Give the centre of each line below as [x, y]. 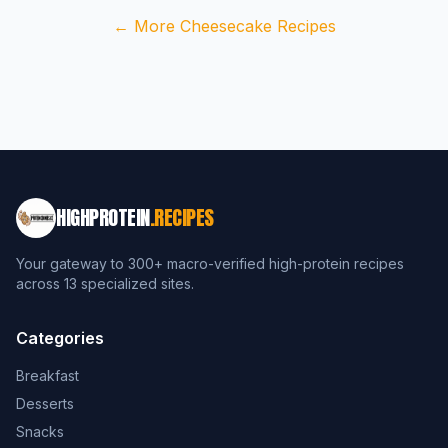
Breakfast [47, 375]
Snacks [40, 431]
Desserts [45, 403]
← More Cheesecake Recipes [224, 26]
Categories [60, 338]
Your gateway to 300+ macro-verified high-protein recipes [210, 263]
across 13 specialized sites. [105, 283]
